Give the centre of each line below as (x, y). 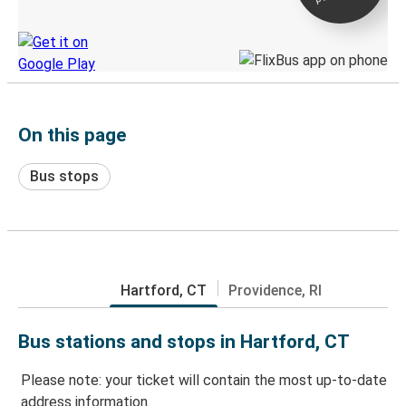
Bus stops (64, 176)
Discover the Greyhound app (87, 17)
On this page (72, 135)
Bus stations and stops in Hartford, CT (184, 341)
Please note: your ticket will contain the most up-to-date (204, 381)
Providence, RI (275, 290)
